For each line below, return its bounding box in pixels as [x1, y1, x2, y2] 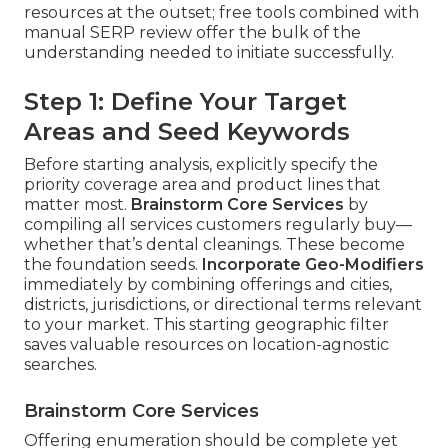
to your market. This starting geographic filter [24, 315, 389, 335]
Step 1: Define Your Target [24, 87, 347, 117]
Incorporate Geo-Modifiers [202, 255, 424, 275]
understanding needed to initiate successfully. [24, 43, 394, 63]
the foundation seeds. [24, 255, 202, 275]
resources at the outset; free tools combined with [24, 3, 419, 23]
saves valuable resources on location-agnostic [24, 335, 389, 355]
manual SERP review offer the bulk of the [24, 23, 361, 43]
